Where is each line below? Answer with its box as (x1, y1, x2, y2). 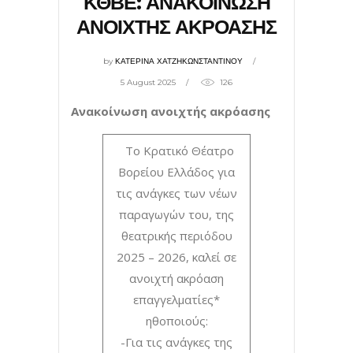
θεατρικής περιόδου (121, 227, 232, 243)
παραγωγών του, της (119, 206, 234, 222)
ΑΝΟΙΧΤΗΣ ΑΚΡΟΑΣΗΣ (76, 14, 277, 39)
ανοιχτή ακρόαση (129, 269, 224, 286)
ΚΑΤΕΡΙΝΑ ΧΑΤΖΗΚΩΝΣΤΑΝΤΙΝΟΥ (115, 55, 243, 66)
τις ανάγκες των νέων (116, 184, 237, 201)
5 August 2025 (121, 76, 176, 87)
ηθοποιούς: (145, 312, 208, 329)
